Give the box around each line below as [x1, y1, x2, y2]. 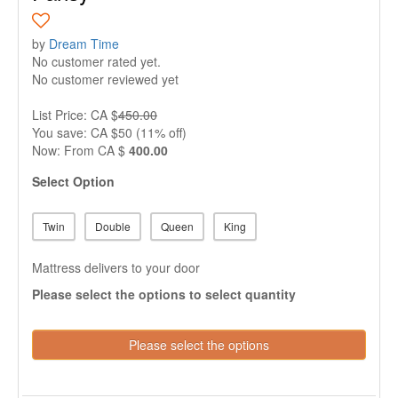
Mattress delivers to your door [32, 259, 200, 276]
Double [95, 219, 131, 234]
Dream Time [49, 35, 119, 52]
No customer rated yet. [32, 52, 161, 70]
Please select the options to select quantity [32, 285, 296, 303]
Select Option [32, 172, 115, 190]
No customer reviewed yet [32, 70, 179, 88]
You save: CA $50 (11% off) [32, 123, 187, 141]
